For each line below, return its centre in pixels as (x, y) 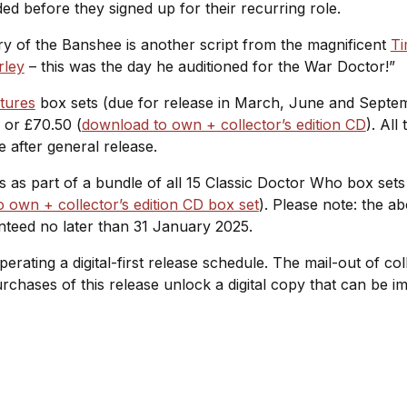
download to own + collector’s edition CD (223, 124)
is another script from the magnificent (256, 44)
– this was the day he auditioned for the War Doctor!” (212, 66)
